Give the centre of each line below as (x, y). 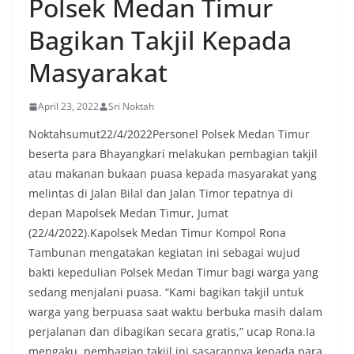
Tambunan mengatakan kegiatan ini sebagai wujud (164, 253)
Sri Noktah (131, 107)
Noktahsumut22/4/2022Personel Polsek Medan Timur (169, 134)
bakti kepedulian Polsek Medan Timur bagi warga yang (173, 273)
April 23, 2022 (68, 107)
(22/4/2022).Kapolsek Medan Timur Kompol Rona (157, 233)
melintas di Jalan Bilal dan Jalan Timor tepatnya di (161, 194)
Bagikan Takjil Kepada (160, 40)
